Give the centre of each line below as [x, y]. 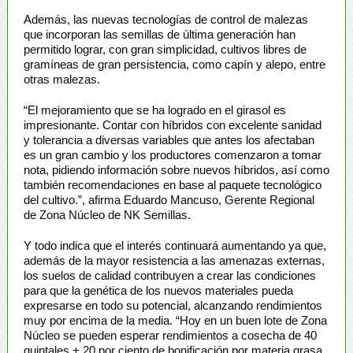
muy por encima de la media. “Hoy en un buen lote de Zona [175, 320]
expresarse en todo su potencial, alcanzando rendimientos [173, 305]
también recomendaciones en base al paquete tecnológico [172, 184]
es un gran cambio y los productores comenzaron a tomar [172, 154]
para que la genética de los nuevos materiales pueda [158, 290]
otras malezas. [61, 79]
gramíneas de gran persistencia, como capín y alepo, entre [174, 64]
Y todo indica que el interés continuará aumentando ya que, [175, 245]
